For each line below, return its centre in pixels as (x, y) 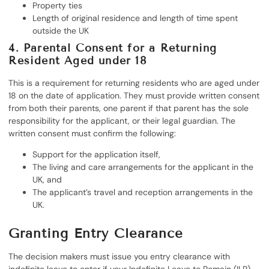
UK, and (47, 180)
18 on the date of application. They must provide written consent (134, 96)
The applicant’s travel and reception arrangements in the (143, 192)
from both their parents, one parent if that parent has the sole (129, 108)
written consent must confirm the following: (92, 134)
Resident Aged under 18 (78, 61)
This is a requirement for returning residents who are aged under (134, 83)
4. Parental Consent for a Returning (113, 48)
